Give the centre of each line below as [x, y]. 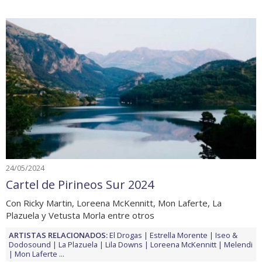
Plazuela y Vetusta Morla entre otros [80, 215]
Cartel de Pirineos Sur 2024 [80, 184]
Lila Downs [124, 244]
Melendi [238, 244]
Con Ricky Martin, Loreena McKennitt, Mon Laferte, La [114, 203]
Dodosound [30, 244]
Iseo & [226, 235]
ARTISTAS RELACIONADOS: [58, 235]
